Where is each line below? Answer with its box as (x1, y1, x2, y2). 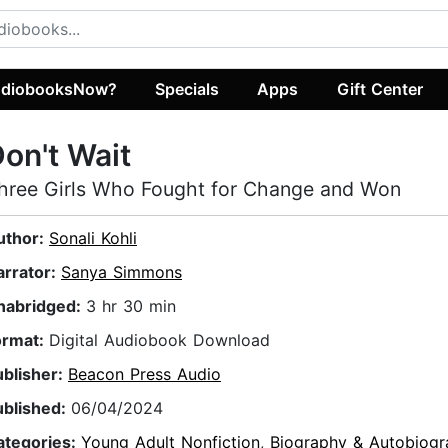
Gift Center (336, 78, 423, 99)
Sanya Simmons (61, 262, 182, 283)
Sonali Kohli (49, 228, 137, 249)
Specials (155, 78, 220, 99)
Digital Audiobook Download (49, 330, 270, 351)
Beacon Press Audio (68, 364, 221, 385)
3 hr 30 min (86, 296, 176, 317)
